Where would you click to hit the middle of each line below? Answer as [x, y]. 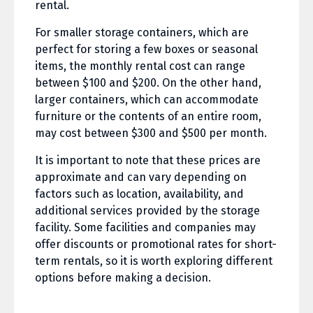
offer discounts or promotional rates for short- [156, 245]
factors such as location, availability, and [139, 194]
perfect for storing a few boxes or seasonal [146, 50]
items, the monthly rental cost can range [140, 66]
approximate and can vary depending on [141, 177]
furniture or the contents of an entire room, [148, 117]
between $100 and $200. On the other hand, [148, 83]
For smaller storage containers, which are [142, 33]
